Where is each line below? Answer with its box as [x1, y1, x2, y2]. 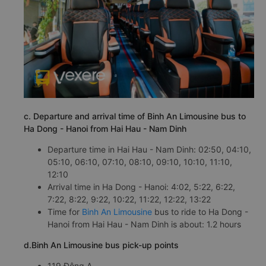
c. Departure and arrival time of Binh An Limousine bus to [24, 111, 246, 122]
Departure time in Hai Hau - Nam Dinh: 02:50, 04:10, [47, 144, 251, 155]
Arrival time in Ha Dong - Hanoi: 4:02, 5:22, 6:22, [47, 182, 235, 192]
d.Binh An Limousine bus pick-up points [24, 240, 179, 251]
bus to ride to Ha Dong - [152, 207, 248, 217]
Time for [47, 207, 82, 217]
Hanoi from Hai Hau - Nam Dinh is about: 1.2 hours [47, 219, 241, 230]
